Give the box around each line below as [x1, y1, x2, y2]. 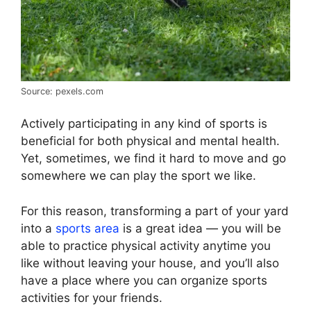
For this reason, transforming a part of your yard [21, 203, 289, 218]
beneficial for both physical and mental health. [21, 134, 280, 149]
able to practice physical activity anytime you [21, 238, 271, 253]
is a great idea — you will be [119, 221, 281, 235]
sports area [52, 221, 119, 235]
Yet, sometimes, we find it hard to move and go [21, 151, 286, 166]
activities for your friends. [21, 290, 162, 305]
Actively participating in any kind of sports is [21, 117, 267, 131]
